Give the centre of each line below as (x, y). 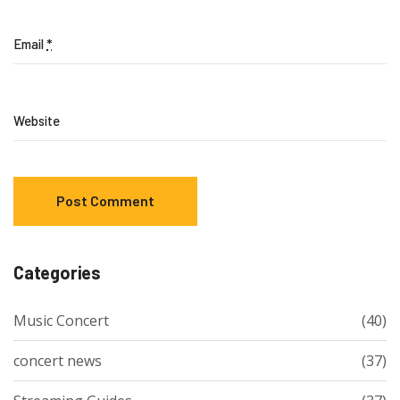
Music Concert (61, 320)
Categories (57, 272)
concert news (58, 360)
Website (37, 120)
